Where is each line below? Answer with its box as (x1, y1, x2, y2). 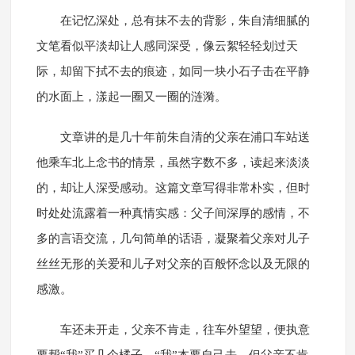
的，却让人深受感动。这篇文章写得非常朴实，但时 (36, 181, 310, 195)
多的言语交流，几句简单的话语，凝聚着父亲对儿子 (36, 232, 310, 246)
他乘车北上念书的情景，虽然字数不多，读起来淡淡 (36, 156, 310, 170)
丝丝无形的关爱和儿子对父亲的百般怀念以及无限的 (36, 258, 310, 271)
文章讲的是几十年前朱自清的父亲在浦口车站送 (59, 131, 310, 144)
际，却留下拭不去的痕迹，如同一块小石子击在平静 (36, 65, 310, 78)
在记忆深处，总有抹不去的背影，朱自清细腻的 (59, 14, 310, 28)
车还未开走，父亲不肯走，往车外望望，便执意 (59, 323, 310, 337)
